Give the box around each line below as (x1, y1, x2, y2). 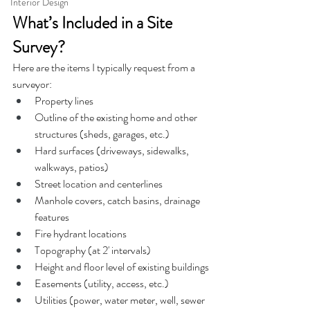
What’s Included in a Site (12, 11, 176, 35)
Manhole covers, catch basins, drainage (35, 192, 202, 208)
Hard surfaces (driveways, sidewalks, (35, 143, 191, 158)
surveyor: (12, 76, 52, 92)
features (35, 209, 69, 225)
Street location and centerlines (35, 176, 163, 192)
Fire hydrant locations (35, 226, 127, 241)
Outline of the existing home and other (35, 109, 199, 125)
